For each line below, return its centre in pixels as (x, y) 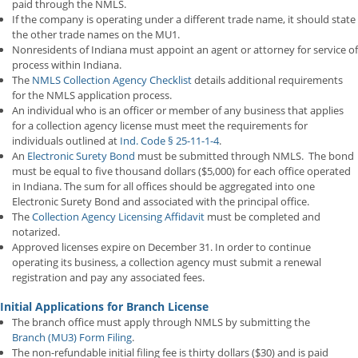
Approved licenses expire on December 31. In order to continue (161, 247)
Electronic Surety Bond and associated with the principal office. (161, 201)
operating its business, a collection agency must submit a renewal (167, 262)
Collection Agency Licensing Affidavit (118, 216)
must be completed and (263, 216)
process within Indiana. (67, 64)
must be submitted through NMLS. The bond (245, 155)
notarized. (36, 231)
